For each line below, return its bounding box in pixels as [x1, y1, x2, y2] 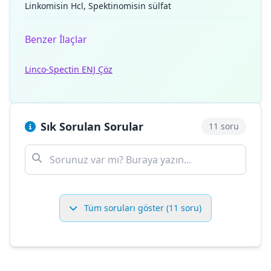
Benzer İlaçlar [25, 33, 87, 46]
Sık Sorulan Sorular [41, 119, 143, 134]
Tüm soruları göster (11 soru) [82, 202, 201, 214]
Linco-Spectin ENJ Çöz [25, 64, 113, 75]
